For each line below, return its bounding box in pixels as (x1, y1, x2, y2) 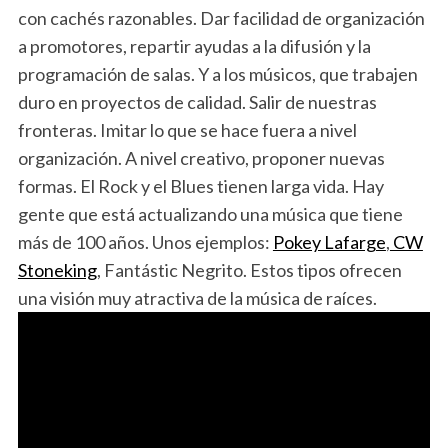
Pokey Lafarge (272, 231, 386, 254)
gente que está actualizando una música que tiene (17, 203, 403, 226)
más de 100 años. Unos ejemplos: (17, 231, 273, 254)
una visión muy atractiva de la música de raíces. (17, 287, 377, 310)
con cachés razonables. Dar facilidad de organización (17, 7, 425, 30)
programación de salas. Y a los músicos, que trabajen (17, 63, 418, 86)
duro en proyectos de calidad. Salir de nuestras (17, 91, 377, 114)
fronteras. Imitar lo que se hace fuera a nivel (17, 119, 357, 142)
